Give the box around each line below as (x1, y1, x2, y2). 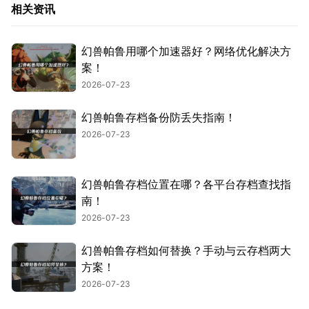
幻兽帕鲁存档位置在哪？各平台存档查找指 (81, 177, 291, 191)
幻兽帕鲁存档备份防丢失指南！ (81, 110, 236, 125)
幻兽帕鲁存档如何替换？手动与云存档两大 (81, 243, 291, 258)
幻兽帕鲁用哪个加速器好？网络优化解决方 (81, 43, 291, 58)
